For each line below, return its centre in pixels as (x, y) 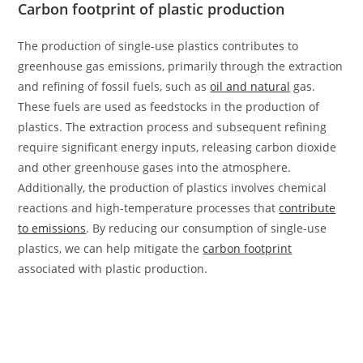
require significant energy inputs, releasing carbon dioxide (177, 147)
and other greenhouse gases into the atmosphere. (155, 167)
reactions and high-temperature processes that (149, 207)
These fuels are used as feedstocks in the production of (169, 106)
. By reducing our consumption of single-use (207, 228)
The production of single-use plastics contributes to (158, 45)
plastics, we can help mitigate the (111, 248)
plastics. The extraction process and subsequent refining (173, 126)
